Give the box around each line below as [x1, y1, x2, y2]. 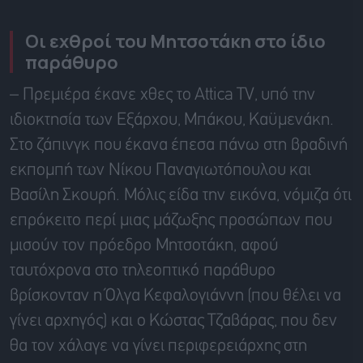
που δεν [277, 313, 337, 329]
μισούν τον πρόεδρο [10, 237, 156, 254]
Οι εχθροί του [25, 28, 150, 53]
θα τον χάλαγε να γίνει [10, 338, 168, 354]
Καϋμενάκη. [249, 112, 334, 128]
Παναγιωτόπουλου [156, 162, 286, 178]
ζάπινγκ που [36, 137, 122, 153]
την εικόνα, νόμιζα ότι [199, 187, 352, 203]
